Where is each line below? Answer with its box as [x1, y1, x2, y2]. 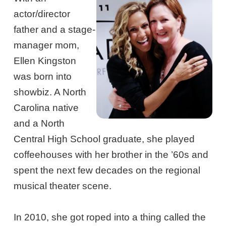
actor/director [14, 9, 71, 20]
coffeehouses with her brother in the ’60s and [14, 149, 209, 160]
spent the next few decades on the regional [14, 165, 201, 176]
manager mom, [14, 40, 80, 51]
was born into [14, 71, 72, 82]
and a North [14, 118, 65, 129]
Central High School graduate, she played [14, 134, 195, 145]
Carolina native [14, 102, 79, 114]
